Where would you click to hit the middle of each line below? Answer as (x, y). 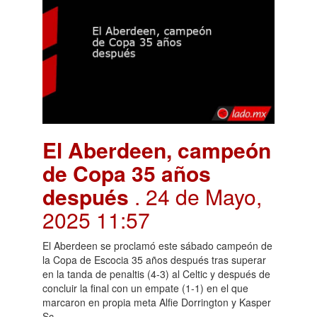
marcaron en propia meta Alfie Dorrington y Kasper (157, 302)
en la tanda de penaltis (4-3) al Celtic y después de (156, 273)
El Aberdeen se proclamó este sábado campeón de (157, 245)
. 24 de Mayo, (198, 196)
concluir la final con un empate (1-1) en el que (145, 288)
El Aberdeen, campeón (157, 149)
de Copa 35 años (127, 173)
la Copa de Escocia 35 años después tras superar (154, 259)
